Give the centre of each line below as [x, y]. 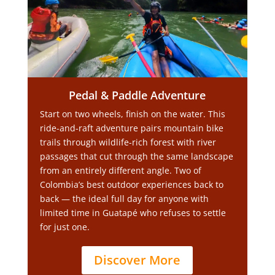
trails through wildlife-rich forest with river [128, 142]
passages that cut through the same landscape [136, 156]
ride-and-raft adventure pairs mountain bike [131, 128]
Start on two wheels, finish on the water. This [132, 114]
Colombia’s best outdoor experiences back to [131, 184]
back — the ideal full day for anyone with [124, 199]
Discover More [137, 260]
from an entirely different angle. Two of [120, 170]
